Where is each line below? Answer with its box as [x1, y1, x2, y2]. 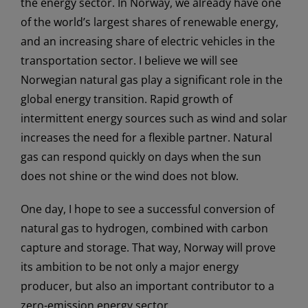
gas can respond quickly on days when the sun [21, 148, 261, 164]
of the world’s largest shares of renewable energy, [21, 14, 278, 30]
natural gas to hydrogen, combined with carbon [21, 220, 268, 236]
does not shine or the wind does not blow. [21, 168, 239, 184]
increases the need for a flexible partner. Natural [21, 129, 272, 145]
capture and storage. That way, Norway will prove [21, 239, 276, 255]
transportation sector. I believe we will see [21, 52, 238, 68]
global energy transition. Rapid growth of [21, 91, 232, 107]
